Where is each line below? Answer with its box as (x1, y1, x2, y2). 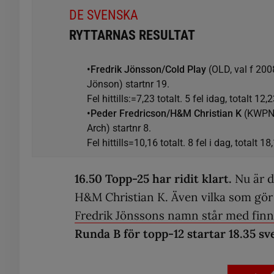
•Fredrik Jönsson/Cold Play (87, 63, 209, 75)
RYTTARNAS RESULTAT (69, 27, 195, 43)
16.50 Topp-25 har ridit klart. (75, 171, 235, 186)
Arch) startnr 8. (87, 122, 152, 134)
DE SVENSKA (69, 7, 138, 23)
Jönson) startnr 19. (87, 78, 170, 90)
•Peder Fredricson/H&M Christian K (87, 107, 245, 119)
